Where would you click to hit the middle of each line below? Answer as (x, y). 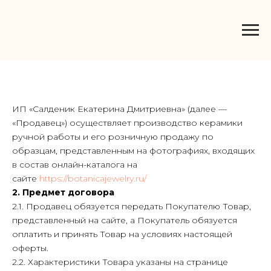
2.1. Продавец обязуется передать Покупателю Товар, (132, 206)
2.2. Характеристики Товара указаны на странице (120, 262)
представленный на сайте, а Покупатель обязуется (125, 220)
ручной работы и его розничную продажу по (113, 137)
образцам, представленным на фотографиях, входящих (133, 151)
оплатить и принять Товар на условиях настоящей (122, 234)
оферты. (30, 248)
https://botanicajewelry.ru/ (93, 178)
